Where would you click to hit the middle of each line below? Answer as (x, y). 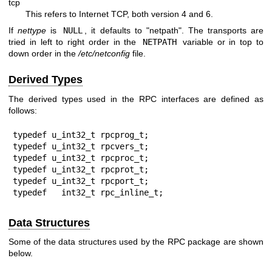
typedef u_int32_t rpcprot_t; (81, 169)
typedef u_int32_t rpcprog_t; (81, 134)
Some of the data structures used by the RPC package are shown (136, 242)
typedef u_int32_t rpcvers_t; (81, 146)
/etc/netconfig (104, 54)
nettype (32, 31)
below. (21, 253)
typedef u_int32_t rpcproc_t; (81, 158)
